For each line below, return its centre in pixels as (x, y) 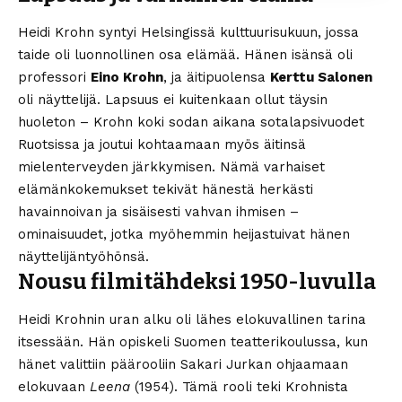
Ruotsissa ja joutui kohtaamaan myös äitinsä (162, 145)
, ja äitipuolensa (217, 78)
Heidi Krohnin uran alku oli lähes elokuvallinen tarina (192, 320)
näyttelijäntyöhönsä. (83, 257)
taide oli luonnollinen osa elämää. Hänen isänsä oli (185, 55)
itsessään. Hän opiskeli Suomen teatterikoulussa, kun (193, 342)
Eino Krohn (127, 78)
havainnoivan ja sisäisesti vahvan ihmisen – (158, 212)
